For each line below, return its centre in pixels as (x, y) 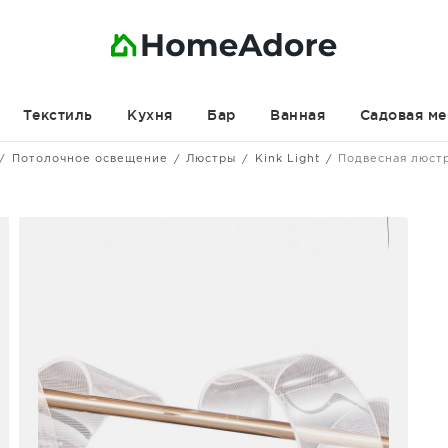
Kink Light (287, 159)
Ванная (297, 115)
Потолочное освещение (89, 159)
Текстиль (57, 115)
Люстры (211, 159)
